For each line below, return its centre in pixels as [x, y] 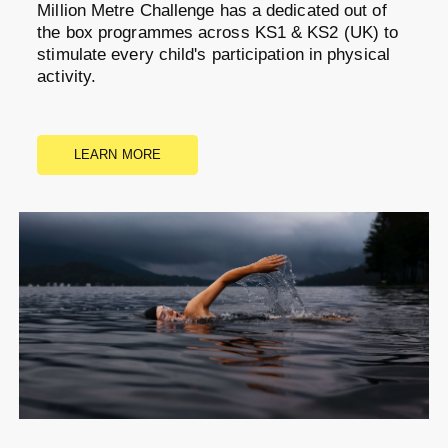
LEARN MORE [117, 154]
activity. [67, 76]
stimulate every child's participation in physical [213, 54]
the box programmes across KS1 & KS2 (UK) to [218, 32]
